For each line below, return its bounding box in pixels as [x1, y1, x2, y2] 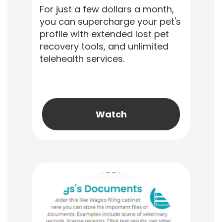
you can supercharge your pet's [40, 15, 181, 28]
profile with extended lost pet [40, 28, 169, 40]
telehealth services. [40, 53, 124, 65]
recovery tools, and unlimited [40, 40, 168, 53]
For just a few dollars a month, [40, 3, 174, 15]
